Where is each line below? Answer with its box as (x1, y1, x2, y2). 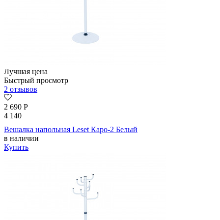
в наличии (4, 134, 39, 143)
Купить (4, 143, 28, 152)
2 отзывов (4, 85, 37, 94)
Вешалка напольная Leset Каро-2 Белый (4, 125, 137, 134)
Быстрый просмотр (4, 76, 68, 85)
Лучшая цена (4, 67, 48, 76)
